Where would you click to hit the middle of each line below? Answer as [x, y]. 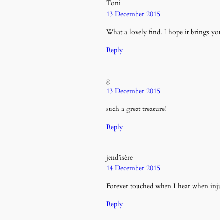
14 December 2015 [133, 168]
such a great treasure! [136, 109]
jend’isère [119, 157]
